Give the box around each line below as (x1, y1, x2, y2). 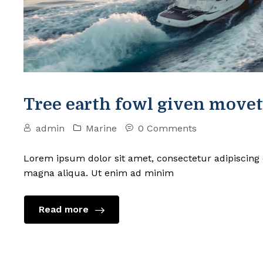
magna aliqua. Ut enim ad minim (23, 167, 174, 178)
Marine (86, 122, 117, 134)
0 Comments (138, 122, 197, 134)
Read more (39, 203, 92, 215)
